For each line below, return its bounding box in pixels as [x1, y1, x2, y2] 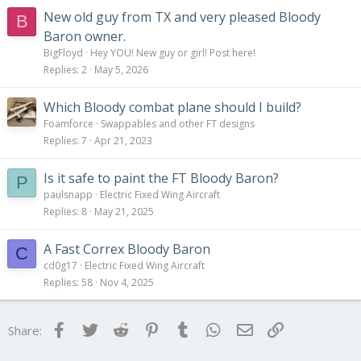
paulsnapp [44, 187, 93, 201]
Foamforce [44, 116, 93, 131]
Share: [8, 322, 42, 338]
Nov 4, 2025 [100, 275, 154, 289]
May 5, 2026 [94, 62, 148, 77]
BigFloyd [44, 45, 83, 60]
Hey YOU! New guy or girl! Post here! [90, 45, 255, 60]
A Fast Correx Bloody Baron [44, 239, 210, 258]
